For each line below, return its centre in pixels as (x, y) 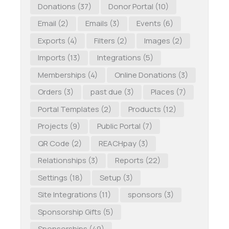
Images (157, 40)
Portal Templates (68, 109)
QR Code (53, 143)
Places (162, 92)
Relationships (62, 161)
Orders (50, 92)
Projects (53, 126)
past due (106, 92)
